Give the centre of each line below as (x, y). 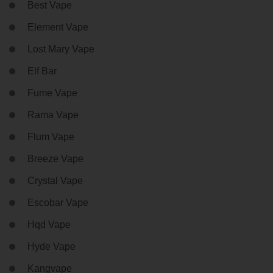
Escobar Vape (58, 202)
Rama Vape (53, 115)
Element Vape (58, 27)
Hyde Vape (51, 246)
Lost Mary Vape (61, 49)
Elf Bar (42, 71)
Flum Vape (51, 136)
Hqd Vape (49, 224)
